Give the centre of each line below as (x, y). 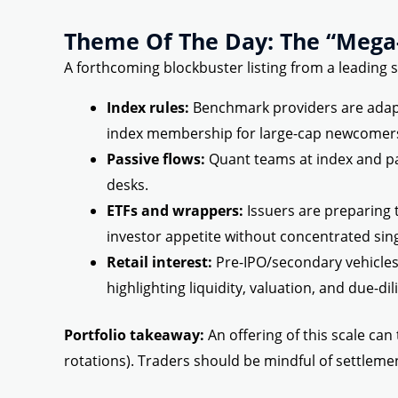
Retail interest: (159, 263)
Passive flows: (156, 159)
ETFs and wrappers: (175, 211)
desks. (127, 185)
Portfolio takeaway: (134, 335)
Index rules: (148, 108)
